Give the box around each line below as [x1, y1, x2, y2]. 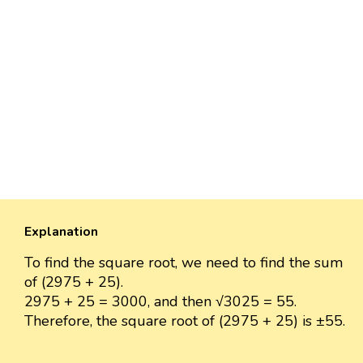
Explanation [24, 223, 98, 241]
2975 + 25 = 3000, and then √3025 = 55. [24, 292, 297, 312]
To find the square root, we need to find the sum [24, 253, 343, 273]
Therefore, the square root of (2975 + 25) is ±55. [24, 311, 345, 331]
